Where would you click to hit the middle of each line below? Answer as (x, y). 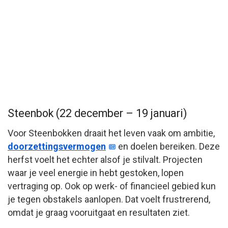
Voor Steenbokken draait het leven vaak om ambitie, (111, 133)
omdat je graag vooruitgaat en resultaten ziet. (99, 212)
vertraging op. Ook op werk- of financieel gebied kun (112, 186)
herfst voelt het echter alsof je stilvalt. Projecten (105, 160)
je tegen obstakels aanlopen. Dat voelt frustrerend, (109, 199)
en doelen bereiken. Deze (168, 146)
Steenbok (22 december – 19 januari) (97, 113)
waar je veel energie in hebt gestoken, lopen (96, 173)
